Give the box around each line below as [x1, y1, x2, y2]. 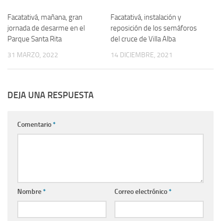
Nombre [17, 187, 43, 196]
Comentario [17, 120, 53, 129]
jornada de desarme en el [7, 24, 85, 33]
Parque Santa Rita [7, 35, 62, 44]
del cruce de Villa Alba [110, 35, 176, 44]
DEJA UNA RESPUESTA [7, 89, 94, 101]
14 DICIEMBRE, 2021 [110, 51, 173, 60]
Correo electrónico [114, 187, 169, 196]
